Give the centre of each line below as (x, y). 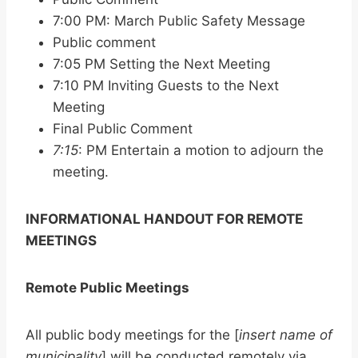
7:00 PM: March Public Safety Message (179, 21)
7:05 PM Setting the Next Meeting (161, 64)
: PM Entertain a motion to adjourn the (201, 151)
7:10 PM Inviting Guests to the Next (166, 86)
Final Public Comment (123, 129)
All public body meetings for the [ (132, 335)
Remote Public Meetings (107, 288)
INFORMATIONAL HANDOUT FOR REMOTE (164, 219)
